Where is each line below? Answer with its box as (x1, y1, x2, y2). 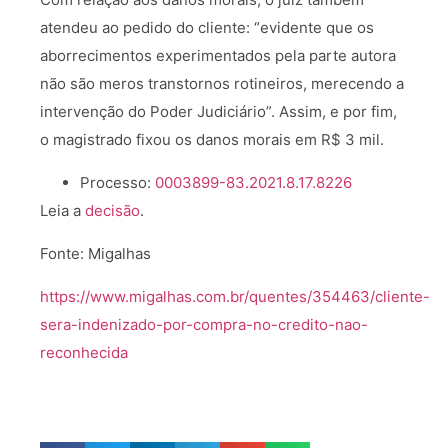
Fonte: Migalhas (40, 244, 151, 263)
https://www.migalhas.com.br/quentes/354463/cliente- (40, 287, 430, 306)
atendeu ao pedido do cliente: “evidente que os (40, 18, 374, 37)
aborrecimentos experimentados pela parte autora (40, 46, 396, 65)
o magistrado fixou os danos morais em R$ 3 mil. (40, 130, 384, 149)
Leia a (40, 201, 85, 220)
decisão (85, 201, 140, 220)
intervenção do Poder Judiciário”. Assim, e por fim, (40, 102, 397, 121)
